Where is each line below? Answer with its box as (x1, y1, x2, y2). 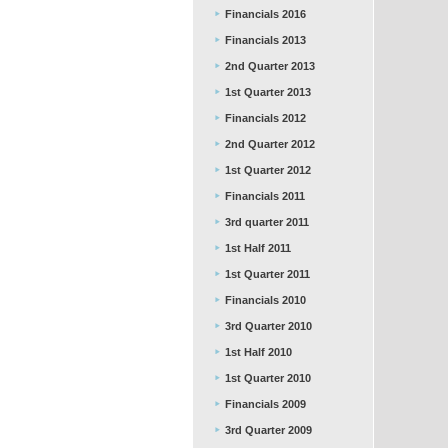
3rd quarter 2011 (225, 216, 309, 228)
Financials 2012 (225, 112, 306, 124)
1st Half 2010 (225, 346, 292, 358)
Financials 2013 (225, 34, 306, 46)
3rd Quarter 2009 (225, 424, 312, 436)
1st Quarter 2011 (225, 268, 310, 280)
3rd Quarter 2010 (225, 320, 312, 332)
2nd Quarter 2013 (225, 60, 315, 72)
